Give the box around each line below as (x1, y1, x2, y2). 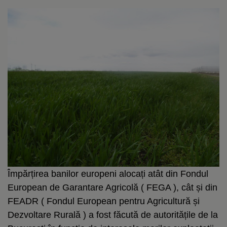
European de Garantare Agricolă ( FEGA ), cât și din (8, 182, 217, 193)
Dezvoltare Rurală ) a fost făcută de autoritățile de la (8, 209, 218, 220)
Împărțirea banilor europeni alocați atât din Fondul (8, 168, 208, 179)
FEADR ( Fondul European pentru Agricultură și (8, 196, 200, 206)
